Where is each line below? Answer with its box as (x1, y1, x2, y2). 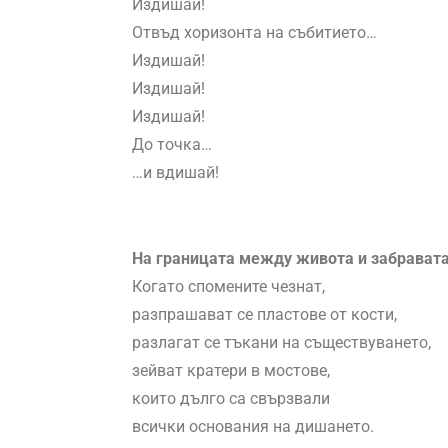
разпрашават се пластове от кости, (132, 305, 397, 325)
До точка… (132, 135, 212, 155)
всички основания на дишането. (132, 417, 374, 437)
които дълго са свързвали (132, 389, 330, 409)
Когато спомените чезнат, (132, 277, 325, 297)
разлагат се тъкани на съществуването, (132, 333, 431, 353)
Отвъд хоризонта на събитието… (132, 23, 377, 43)
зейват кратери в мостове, (132, 361, 330, 381)
